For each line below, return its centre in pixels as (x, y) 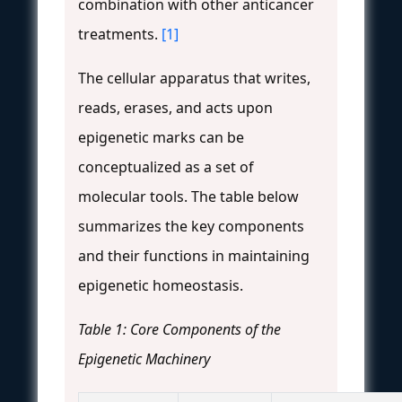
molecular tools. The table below (188, 196)
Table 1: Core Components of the (179, 329)
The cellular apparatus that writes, (194, 78)
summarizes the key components (191, 226)
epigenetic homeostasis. (161, 285)
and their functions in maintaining (194, 255)
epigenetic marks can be (161, 137)
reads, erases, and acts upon (175, 107)
